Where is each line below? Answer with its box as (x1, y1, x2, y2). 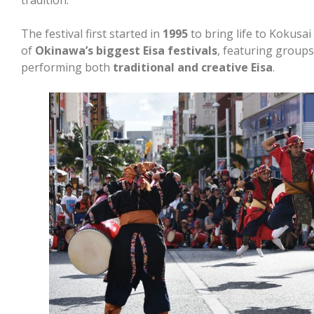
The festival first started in (21, 25, 163, 41)
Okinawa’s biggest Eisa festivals (35, 42, 217, 58)
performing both (21, 59, 113, 75)
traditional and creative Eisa (113, 59, 273, 75)
